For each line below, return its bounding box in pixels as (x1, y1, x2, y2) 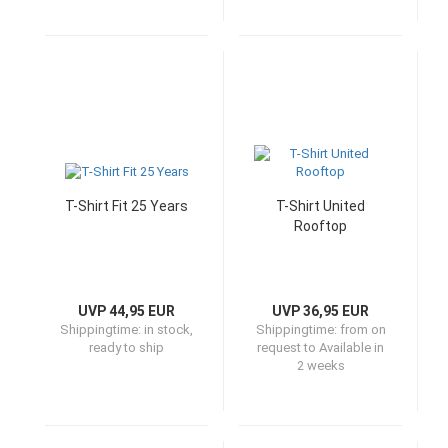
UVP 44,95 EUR (78, 303, 175, 319)
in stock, (144, 322, 193, 337)
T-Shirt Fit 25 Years (65, 198, 188, 214)
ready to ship (89, 340, 164, 355)
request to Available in (257, 340, 384, 355)
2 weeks (296, 358, 345, 373)
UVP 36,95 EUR (272, 303, 369, 319)
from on (339, 322, 386, 337)
